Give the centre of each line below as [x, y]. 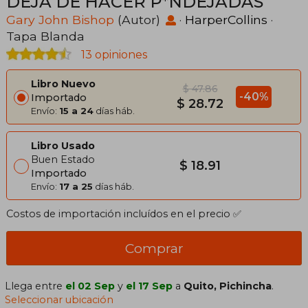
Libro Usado [63, 146]
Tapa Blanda [45, 36]
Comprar [154, 249]
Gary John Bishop [60, 20]
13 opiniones [113, 55]
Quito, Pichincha [228, 286]
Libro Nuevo [63, 84]
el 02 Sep [90, 286]
